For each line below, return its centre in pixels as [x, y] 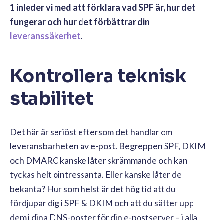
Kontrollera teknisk [98, 76]
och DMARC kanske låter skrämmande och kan [99, 160]
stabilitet [52, 98]
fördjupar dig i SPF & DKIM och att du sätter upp [102, 203]
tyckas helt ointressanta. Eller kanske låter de [96, 174]
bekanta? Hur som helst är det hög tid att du [93, 188]
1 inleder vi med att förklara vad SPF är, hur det [103, 7]
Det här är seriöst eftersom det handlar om [91, 131]
